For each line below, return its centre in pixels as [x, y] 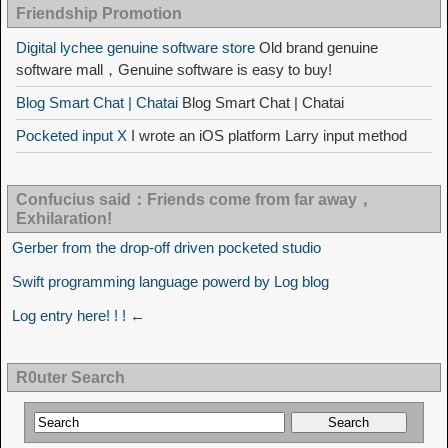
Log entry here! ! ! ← [78, 316]
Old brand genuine [316, 48]
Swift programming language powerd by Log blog [170, 282]
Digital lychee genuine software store [135, 48]
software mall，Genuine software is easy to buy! [174, 70]
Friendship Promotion [99, 14]
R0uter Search [70, 378]
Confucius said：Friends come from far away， [194, 200]
